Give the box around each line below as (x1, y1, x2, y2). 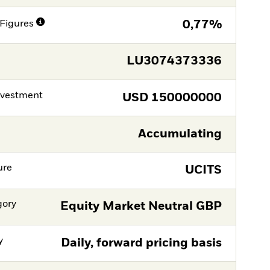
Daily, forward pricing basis (60, 237, 222, 249)
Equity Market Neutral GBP (60, 201, 222, 213)
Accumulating (137, 128, 222, 140)
